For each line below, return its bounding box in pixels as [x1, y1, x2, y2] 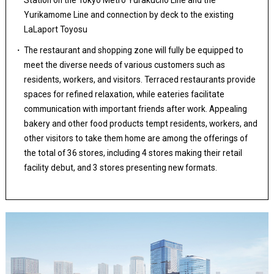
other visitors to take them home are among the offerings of [24, 133, 248, 144]
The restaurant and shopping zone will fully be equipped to [24, 45, 244, 56]
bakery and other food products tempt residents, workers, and [24, 119, 258, 129]
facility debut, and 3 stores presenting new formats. [24, 163, 218, 173]
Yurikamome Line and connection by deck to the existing [24, 10, 234, 20]
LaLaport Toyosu [24, 24, 88, 35]
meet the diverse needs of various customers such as [24, 60, 226, 70]
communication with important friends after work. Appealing [24, 104, 248, 114]
